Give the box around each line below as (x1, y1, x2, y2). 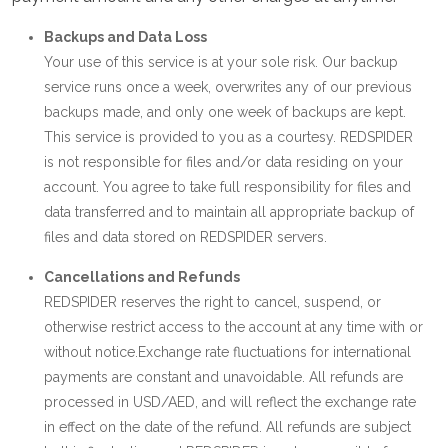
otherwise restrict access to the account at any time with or (44, 319, 423, 335)
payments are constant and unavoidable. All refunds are (44, 369, 403, 385)
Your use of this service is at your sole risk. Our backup (44, 54, 398, 70)
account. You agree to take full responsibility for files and (44, 179, 411, 195)
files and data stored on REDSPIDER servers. (44, 229, 327, 245)
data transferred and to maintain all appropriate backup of (44, 204, 414, 220)
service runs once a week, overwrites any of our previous (44, 79, 412, 95)
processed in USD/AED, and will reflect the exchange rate (44, 394, 416, 410)
